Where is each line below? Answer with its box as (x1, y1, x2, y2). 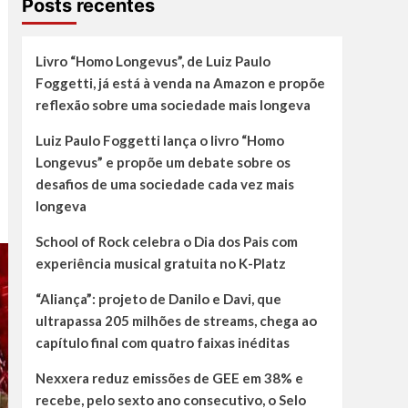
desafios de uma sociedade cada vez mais (35, 176, 294, 193)
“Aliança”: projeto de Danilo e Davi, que (35, 291, 281, 308)
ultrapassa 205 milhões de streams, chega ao (35, 312, 317, 330)
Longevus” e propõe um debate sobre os (35, 154, 291, 171)
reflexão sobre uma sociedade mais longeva (35, 97, 311, 114)
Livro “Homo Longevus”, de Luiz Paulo (35, 53, 270, 70)
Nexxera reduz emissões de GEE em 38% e (35, 370, 303, 387)
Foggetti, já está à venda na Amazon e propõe (35, 75, 325, 92)
